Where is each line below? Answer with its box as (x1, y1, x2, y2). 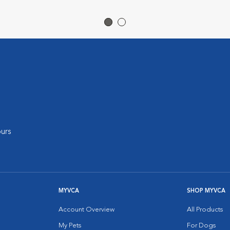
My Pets (59, 222, 81, 229)
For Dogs (187, 222, 216, 229)
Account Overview (59, 206, 114, 213)
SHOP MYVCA (187, 188, 225, 194)
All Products (187, 206, 223, 213)
